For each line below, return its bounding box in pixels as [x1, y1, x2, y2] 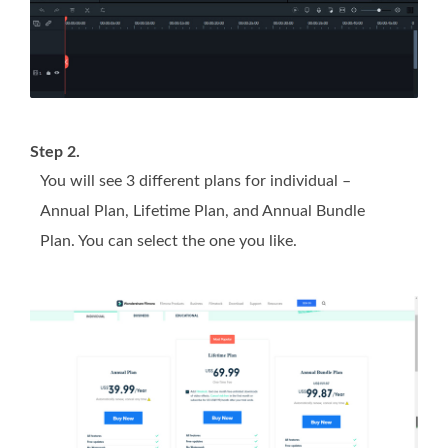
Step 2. [30, 144, 80, 161]
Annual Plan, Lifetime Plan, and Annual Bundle [40, 203, 365, 220]
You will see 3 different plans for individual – [40, 173, 351, 190]
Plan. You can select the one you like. [40, 233, 297, 250]
